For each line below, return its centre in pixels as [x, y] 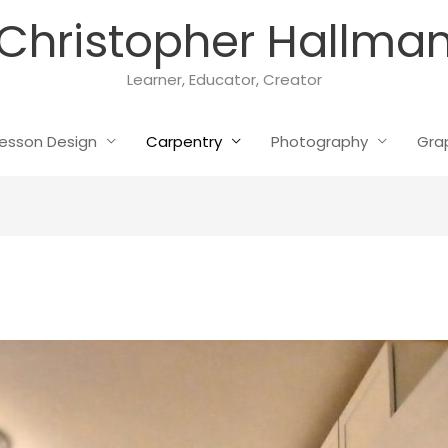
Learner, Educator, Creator [224, 79]
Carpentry [183, 141]
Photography [319, 141]
